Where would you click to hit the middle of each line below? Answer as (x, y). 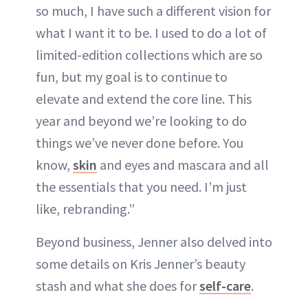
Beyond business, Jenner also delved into (154, 241)
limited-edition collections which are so (149, 54)
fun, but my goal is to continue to (132, 76)
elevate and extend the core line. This (144, 98)
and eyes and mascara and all (183, 164)
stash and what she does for (118, 285)
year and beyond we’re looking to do (141, 120)
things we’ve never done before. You (140, 142)
